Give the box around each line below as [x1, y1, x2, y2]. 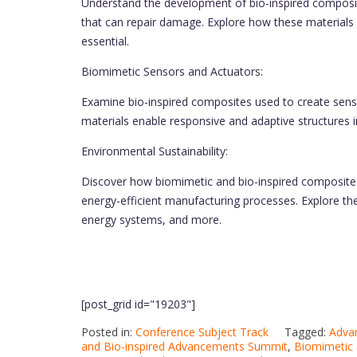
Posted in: [81, 324, 135, 340]
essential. [81, 33, 129, 49]
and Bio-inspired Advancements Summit [81, 339, 288, 355]
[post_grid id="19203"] [81, 296, 195, 312]
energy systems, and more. [81, 212, 222, 228]
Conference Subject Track [135, 324, 269, 340]
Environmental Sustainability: [81, 143, 228, 159]
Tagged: [284, 324, 329, 340]
